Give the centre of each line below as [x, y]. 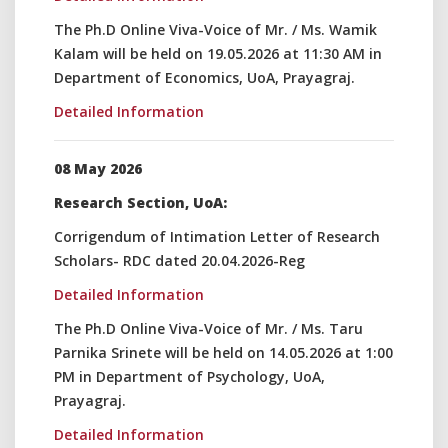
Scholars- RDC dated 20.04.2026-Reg [179, 260]
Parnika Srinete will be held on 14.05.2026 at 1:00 [223, 352]
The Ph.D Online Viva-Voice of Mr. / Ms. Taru [208, 328]
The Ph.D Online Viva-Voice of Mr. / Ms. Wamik [215, 29]
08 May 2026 [98, 168]
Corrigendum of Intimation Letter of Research [217, 236]
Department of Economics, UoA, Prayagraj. [204, 77]
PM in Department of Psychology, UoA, [189, 376]
